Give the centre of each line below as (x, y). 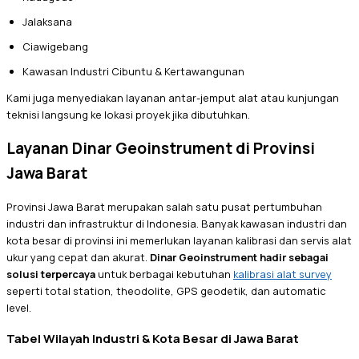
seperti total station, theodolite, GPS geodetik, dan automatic (166, 291)
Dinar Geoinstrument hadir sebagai (239, 258)
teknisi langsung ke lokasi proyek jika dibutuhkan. (128, 115)
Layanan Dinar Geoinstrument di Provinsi (161, 149)
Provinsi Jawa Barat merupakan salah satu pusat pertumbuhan (164, 207)
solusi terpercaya (51, 274)
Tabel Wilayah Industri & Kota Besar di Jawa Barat (153, 339)
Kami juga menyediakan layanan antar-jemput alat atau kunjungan (173, 98)
